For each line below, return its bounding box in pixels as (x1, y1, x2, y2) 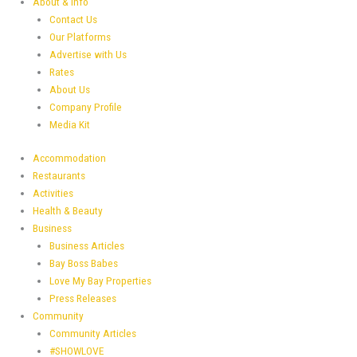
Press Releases (49, 292, 116, 305)
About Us (49, 82, 90, 96)
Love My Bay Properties (49, 274, 151, 288)
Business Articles (49, 239, 124, 253)
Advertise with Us (49, 47, 127, 61)
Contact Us (49, 12, 97, 25)
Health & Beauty (33, 204, 104, 218)
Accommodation (33, 151, 107, 165)
